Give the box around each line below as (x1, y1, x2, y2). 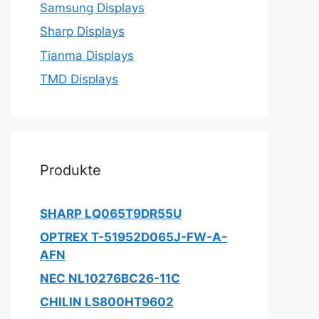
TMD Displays (40, 72, 118, 86)
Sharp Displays (40, 24, 125, 38)
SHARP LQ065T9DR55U (40, 206, 182, 221)
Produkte (40, 162, 101, 179)
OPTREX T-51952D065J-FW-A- (40, 230, 227, 244)
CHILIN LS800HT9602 (40, 295, 174, 309)
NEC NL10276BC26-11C (40, 271, 180, 286)
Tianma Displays (40, 48, 134, 63)
